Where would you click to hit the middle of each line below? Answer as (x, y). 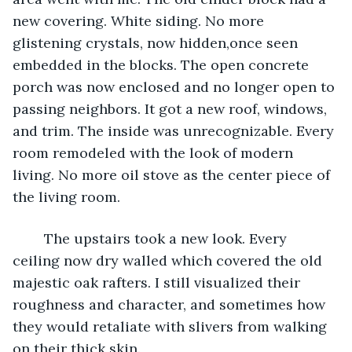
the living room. (66, 196)
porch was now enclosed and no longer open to (176, 86)
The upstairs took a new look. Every (36, 238)
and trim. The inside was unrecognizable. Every (175, 130)
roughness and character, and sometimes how (171, 304)
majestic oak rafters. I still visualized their (158, 282)
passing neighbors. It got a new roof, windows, (172, 108)
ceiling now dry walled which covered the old (169, 260)
